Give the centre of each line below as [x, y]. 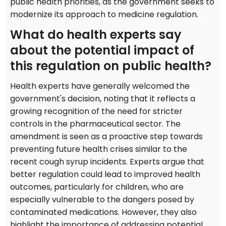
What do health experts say [96, 35]
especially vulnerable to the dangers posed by [102, 200]
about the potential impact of [102, 50]
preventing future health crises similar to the [99, 149]
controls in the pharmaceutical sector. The [95, 124]
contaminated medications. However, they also [103, 212]
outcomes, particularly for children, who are [97, 187]
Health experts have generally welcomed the [100, 86]
